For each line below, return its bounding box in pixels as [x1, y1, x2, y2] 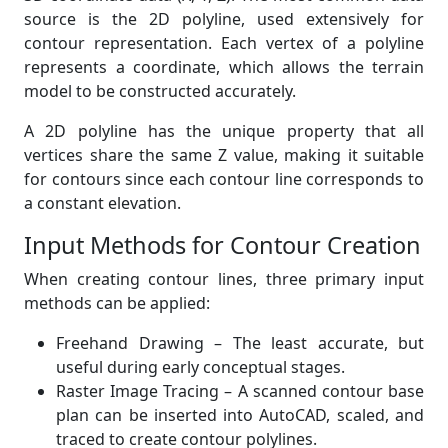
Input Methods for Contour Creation [24, 229, 421, 261]
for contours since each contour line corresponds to [24, 168, 424, 190]
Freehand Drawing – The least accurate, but [56, 332, 424, 354]
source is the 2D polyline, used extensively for [24, 8, 424, 30]
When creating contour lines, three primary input [24, 268, 424, 290]
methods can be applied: [24, 292, 210, 314]
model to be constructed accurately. [24, 80, 296, 102]
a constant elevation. [24, 192, 181, 214]
